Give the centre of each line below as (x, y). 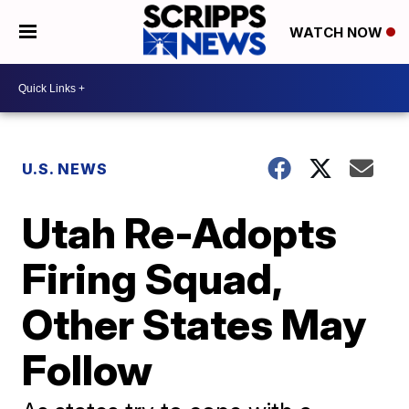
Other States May (194, 324)
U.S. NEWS (65, 169)
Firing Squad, (152, 278)
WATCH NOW (337, 33)
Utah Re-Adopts (180, 233)
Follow (88, 370)
